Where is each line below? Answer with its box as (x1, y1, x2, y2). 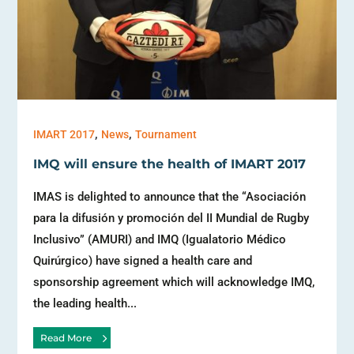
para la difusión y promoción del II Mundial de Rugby (33, 210, 310, 225)
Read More (40, 331, 92, 344)
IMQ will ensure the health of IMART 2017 (33, 156, 307, 171)
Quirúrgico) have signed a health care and (33, 253, 253, 268)
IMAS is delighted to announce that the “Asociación (33, 189, 307, 204)
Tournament (135, 127, 198, 141)
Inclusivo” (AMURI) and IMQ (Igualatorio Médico (33, 232, 287, 247)
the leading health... (33, 296, 137, 311)
